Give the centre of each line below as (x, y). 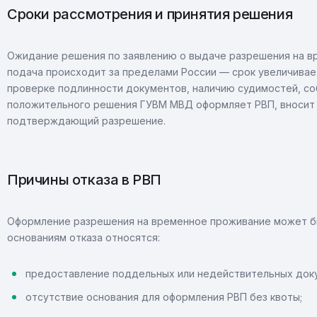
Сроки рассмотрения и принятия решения (150, 14)
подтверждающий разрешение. (86, 121)
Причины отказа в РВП (85, 180)
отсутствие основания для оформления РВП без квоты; (164, 297)
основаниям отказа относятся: (83, 237)
